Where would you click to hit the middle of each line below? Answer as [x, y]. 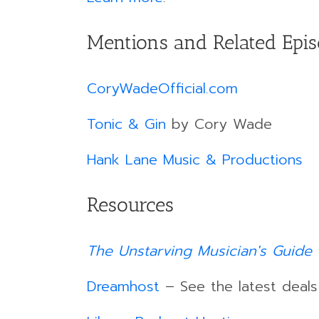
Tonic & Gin [126, 124]
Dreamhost [123, 286]
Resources [130, 204]
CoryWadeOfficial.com [162, 88]
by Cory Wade [219, 124]
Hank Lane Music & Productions [195, 159]
